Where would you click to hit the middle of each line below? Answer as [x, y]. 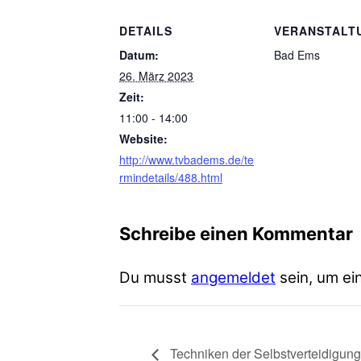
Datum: [139, 55]
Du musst [155, 277]
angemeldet [233, 277]
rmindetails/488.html [171, 177]
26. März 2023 [156, 76]
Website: [143, 139]
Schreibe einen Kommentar [236, 233]
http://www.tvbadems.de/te [187, 160]
